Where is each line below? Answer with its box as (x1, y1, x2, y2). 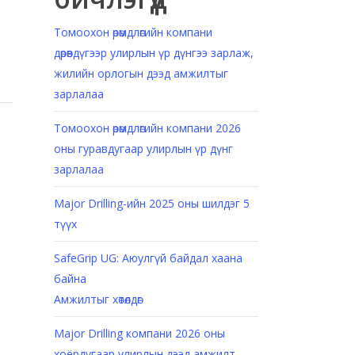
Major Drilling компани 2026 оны (53, 326, 225, 341)
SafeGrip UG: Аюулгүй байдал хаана (53, 250, 242, 265)
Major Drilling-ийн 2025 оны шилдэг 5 (53, 196, 250, 211)
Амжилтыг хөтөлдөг (53, 292, 142, 307)
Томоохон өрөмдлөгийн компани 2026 (53, 120, 241, 136)
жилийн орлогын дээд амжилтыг (53, 66, 228, 81)
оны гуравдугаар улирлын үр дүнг (53, 141, 233, 156)
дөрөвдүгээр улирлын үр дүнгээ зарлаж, (53, 45, 254, 60)
